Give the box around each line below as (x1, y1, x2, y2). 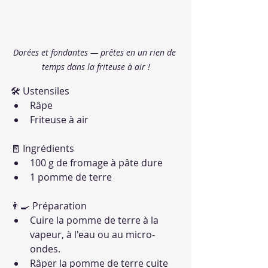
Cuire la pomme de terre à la (30, 214, 161, 227)
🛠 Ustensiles (11, 84, 69, 98)
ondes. (30, 242, 60, 256)
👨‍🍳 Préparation (11, 199, 87, 213)
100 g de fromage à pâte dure (30, 156, 163, 170)
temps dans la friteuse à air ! (41, 61, 150, 73)
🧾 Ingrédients (11, 142, 74, 156)
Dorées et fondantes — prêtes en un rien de (13, 47, 178, 59)
